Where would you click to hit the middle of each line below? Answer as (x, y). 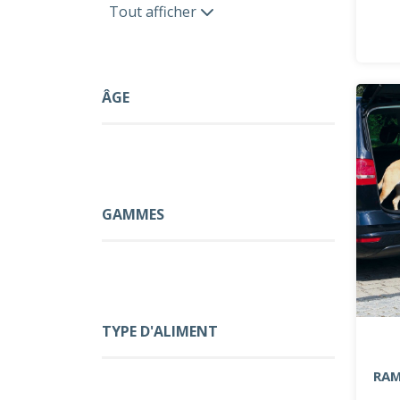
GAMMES (133, 214)
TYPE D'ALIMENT (160, 331)
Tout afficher (154, 12)
